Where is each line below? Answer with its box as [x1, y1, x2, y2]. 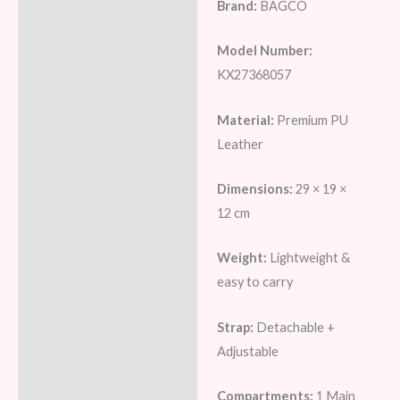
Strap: [216, 319, 254, 335]
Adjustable [216, 343, 279, 359]
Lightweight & [266, 250, 350, 266]
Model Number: [216, 43, 312, 59]
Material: [216, 112, 274, 128]
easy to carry [216, 274, 293, 290]
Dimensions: [216, 181, 293, 197]
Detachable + [253, 319, 335, 335]
